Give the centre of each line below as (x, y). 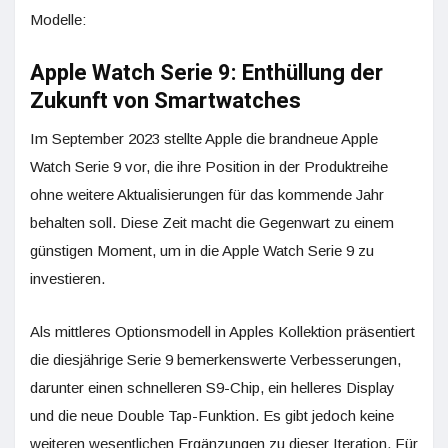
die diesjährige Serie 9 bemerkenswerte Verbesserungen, (215, 359)
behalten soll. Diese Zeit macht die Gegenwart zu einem (212, 222)
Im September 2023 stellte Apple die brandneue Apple (204, 138)
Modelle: (58, 19)
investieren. (67, 278)
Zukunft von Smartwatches (165, 101)
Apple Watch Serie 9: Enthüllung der (206, 73)
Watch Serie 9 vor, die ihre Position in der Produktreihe (209, 166)
